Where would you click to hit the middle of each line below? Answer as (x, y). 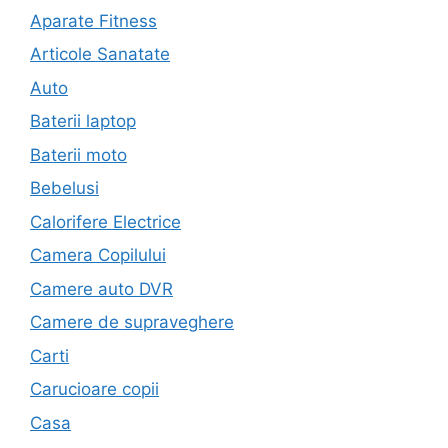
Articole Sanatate (100, 54)
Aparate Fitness (93, 20)
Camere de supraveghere (132, 322)
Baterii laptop (83, 121)
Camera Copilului (98, 255)
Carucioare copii (94, 389)
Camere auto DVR (101, 288)
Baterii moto (78, 154)
